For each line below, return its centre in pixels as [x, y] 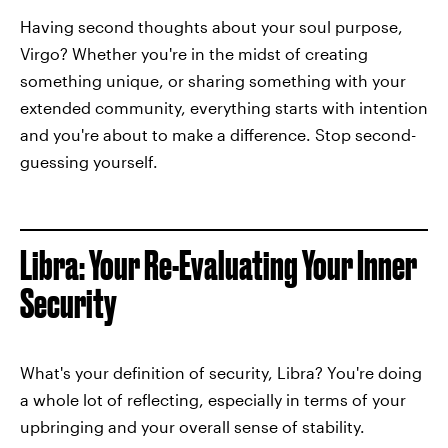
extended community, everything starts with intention [224, 108]
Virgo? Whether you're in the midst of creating [194, 54]
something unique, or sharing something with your [213, 81]
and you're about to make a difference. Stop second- [218, 135]
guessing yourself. [89, 162]
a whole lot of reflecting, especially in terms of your [213, 400]
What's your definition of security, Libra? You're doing [221, 373]
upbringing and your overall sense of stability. [192, 427]
